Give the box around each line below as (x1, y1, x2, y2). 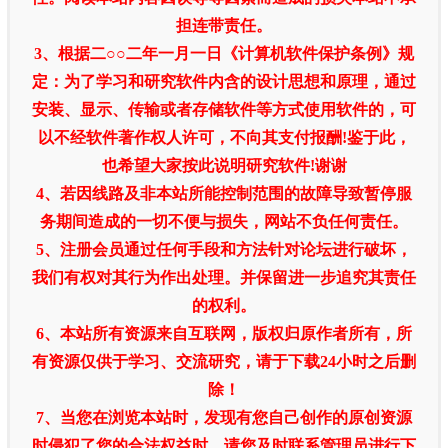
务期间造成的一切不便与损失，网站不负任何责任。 (40, 213, 408, 231)
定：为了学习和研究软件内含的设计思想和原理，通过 (32, 73, 416, 91)
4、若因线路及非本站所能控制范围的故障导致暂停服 (36, 185, 412, 203)
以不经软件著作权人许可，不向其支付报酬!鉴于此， (37, 129, 411, 147)
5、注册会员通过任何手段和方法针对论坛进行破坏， (36, 241, 412, 259)
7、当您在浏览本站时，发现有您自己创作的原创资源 (36, 409, 412, 427)
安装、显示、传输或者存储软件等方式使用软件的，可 (32, 101, 416, 119)
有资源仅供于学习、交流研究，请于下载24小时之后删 (32, 353, 416, 371)
